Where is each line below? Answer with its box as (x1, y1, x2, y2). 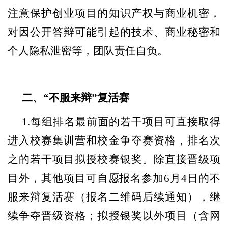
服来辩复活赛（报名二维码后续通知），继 (8, 190, 220, 203)
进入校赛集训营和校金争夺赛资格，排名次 (8, 134, 220, 147)
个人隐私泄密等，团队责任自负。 (8, 44, 168, 57)
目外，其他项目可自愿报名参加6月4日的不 (8, 172, 220, 184)
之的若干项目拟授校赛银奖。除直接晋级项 (8, 153, 220, 165)
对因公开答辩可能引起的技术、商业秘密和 (8, 25, 220, 38)
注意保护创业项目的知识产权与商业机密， (8, 7, 220, 19)
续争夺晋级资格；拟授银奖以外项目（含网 (8, 209, 220, 222)
